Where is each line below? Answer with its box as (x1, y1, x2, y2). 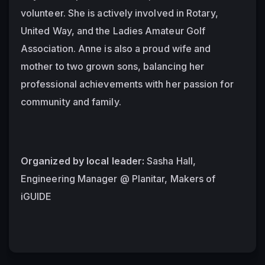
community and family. (21, 95, 121, 108)
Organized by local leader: (21, 154, 145, 167)
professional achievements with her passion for (21, 77, 234, 90)
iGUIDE (21, 190, 52, 202)
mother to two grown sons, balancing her (21, 60, 205, 72)
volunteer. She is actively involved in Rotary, (21, 7, 218, 19)
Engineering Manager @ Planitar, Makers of (21, 172, 216, 185)
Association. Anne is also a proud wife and (21, 42, 211, 54)
